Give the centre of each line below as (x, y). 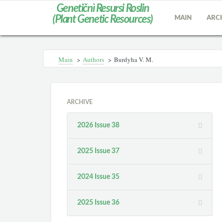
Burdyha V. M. (134, 59)
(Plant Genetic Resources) (102, 19)
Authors (93, 59)
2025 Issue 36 (99, 203)
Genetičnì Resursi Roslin (103, 8)
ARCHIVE (80, 102)
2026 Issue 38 (99, 125)
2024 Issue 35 (99, 177)
